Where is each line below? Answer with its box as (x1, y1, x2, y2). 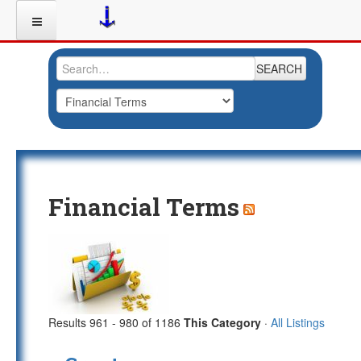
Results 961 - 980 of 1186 (48, 314, 180, 330)
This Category (184, 314, 261, 330)
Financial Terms (48, 191, 239, 222)
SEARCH (256, 60, 302, 77)
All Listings (271, 314, 325, 330)
